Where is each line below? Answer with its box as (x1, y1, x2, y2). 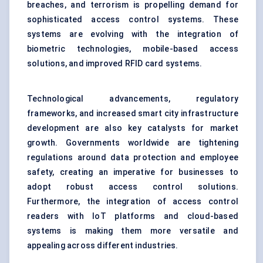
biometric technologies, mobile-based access (27, 44, 238, 54)
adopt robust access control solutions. (27, 182, 238, 192)
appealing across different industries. (27, 241, 178, 251)
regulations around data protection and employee (27, 153, 238, 163)
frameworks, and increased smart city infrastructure (27, 109, 238, 119)
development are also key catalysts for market (27, 123, 238, 133)
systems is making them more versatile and (27, 226, 238, 236)
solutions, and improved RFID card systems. (27, 59, 203, 69)
